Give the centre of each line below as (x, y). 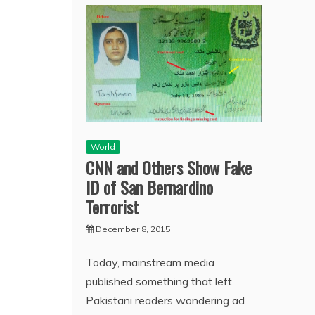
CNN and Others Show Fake (169, 168)
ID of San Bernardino (149, 187)
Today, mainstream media (150, 263)
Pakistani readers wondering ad (165, 301)
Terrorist (112, 207)
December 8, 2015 (133, 229)
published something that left (159, 282)
